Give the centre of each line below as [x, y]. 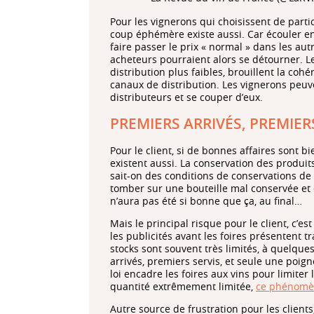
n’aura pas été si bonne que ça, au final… [206, 200]
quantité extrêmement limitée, [183, 286]
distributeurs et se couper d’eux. [186, 97]
